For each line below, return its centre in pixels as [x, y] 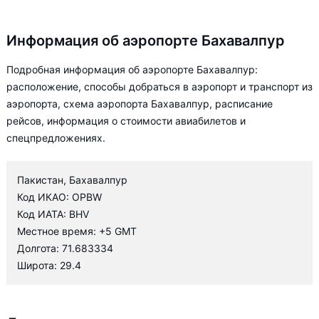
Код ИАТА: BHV [53, 214]
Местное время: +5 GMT [77, 231]
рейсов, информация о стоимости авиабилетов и [126, 121]
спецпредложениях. [56, 138]
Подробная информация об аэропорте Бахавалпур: [132, 69]
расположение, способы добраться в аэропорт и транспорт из [159, 87]
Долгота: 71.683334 [65, 248]
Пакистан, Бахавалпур [72, 180]
